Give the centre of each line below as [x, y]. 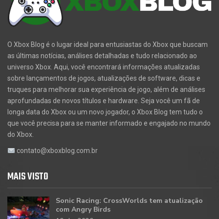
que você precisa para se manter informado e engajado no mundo [109, 123]
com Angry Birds [83, 210]
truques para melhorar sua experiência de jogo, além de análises [106, 90]
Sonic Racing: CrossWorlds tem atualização [129, 201]
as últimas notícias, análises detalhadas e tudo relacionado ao [102, 56]
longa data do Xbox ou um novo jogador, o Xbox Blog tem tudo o [105, 112]
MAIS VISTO [28, 177]
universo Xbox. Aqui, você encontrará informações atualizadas [104, 67]
